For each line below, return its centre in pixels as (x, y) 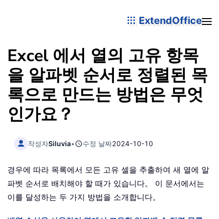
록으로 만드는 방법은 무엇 (105, 95)
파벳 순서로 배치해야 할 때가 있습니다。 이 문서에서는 (106, 184)
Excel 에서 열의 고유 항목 (103, 56)
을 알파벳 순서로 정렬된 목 (108, 75)
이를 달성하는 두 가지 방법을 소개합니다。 (84, 197)
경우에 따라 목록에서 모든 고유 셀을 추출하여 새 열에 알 (108, 170)
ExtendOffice (169, 20)
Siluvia (60, 143)
